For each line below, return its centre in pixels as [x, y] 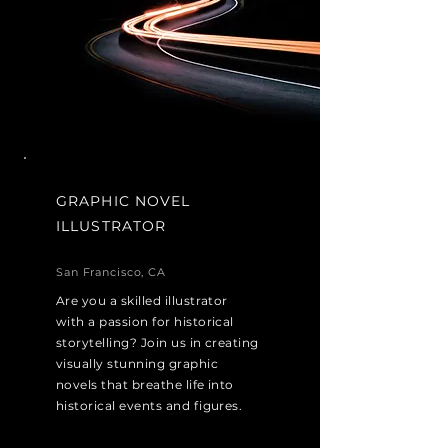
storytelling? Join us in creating [157, 342]
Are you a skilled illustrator [142, 300]
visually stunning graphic [137, 363]
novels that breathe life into [145, 384]
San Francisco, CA [111, 272]
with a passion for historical [145, 321]
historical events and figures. [149, 405]
